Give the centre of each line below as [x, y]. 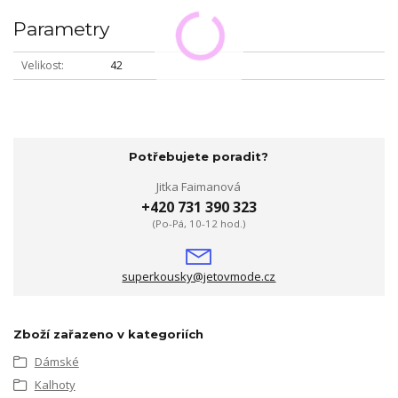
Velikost [41, 66]
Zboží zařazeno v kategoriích [108, 334]
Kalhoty [55, 385]
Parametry [61, 29]
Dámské [56, 361]
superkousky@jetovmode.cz [199, 276]
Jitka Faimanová [199, 186]
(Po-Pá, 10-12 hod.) [199, 224]
